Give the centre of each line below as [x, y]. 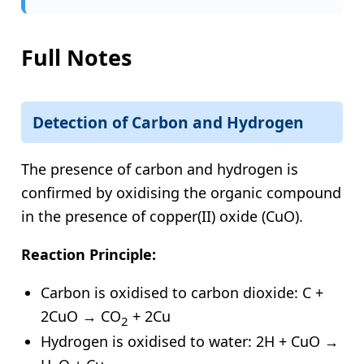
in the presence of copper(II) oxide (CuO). [162, 216]
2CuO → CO [81, 316]
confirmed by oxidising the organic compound [181, 192]
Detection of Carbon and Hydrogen [168, 122]
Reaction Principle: [89, 254]
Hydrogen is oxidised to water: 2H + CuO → [190, 342]
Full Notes [76, 57]
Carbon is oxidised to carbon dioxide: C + [182, 292]
